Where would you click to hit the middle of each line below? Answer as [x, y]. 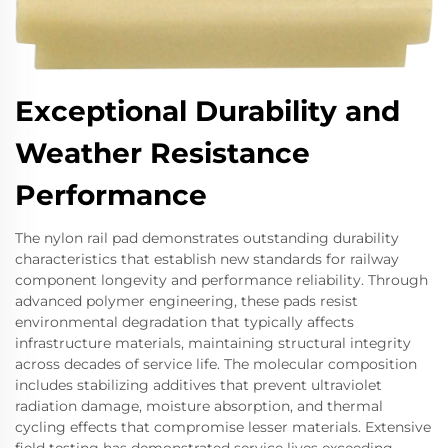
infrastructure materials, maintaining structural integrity [213, 342]
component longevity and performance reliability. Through [221, 279]
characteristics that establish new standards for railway [207, 258]
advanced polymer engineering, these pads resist [186, 300]
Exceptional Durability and [207, 110]
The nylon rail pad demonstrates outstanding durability [207, 237]
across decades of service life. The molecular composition [216, 363]
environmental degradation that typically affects [184, 321]
